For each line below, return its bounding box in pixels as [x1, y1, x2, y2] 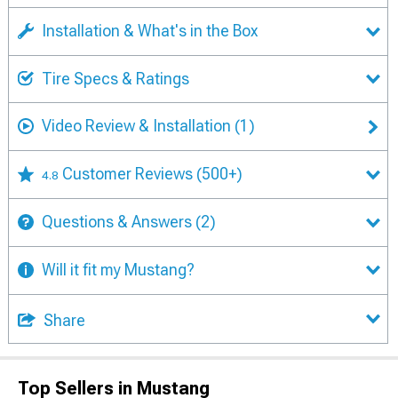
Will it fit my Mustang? [42, 259, 195, 279]
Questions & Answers [38, 212, 195, 232]
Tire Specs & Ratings [42, 68, 189, 88]
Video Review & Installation [38, 116, 235, 136]
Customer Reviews [62, 164, 196, 184]
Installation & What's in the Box [42, 21, 258, 40]
